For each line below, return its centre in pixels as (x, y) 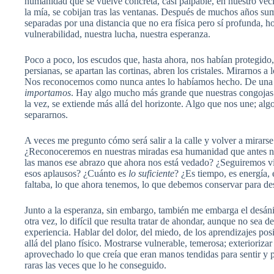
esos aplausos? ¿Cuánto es (76, 173)
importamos (48, 93)
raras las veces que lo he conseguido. (95, 265)
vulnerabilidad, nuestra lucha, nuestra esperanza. (117, 34)
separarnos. (46, 115)
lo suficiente (151, 173)
